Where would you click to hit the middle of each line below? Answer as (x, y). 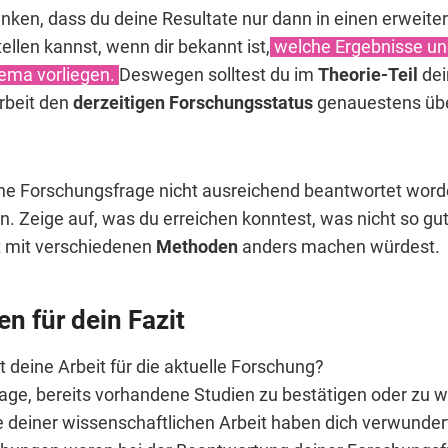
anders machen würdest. (339, 246)
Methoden (197, 246)
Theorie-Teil (370, 74)
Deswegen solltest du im (218, 74)
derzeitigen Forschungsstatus (195, 102)
